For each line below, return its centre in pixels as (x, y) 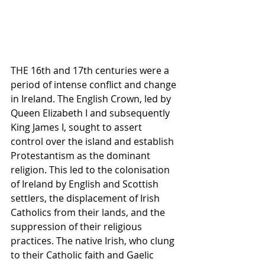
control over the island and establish (93, 142)
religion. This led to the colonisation (91, 170)
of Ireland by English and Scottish (86, 184)
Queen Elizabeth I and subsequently (91, 113)
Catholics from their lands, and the (89, 213)
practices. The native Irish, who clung (94, 241)
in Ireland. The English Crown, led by (92, 99)
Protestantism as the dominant (82, 156)
